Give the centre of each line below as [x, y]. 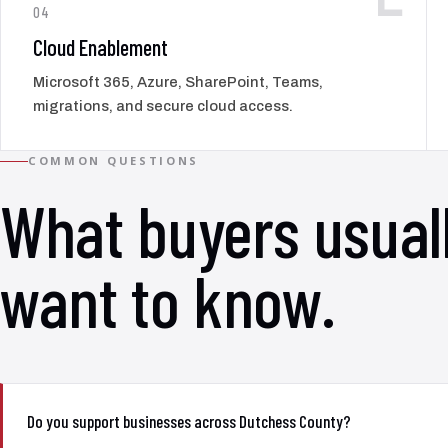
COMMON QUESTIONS [114, 161]
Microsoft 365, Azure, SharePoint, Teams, [178, 82]
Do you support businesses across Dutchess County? [189, 420]
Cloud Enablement [100, 46]
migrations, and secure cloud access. [163, 106]
